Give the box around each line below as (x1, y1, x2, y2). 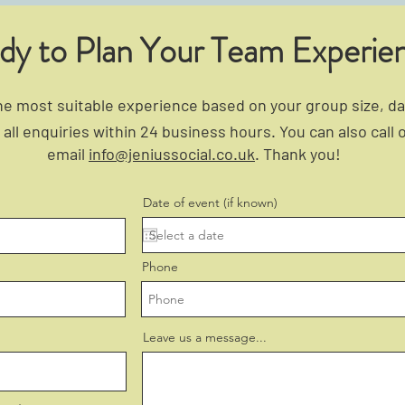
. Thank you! (255, 144, 341, 164)
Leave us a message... (143, 329, 267, 345)
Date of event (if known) (143, 194, 278, 211)
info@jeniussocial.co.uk (89, 144, 255, 164)
